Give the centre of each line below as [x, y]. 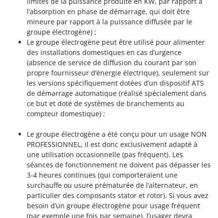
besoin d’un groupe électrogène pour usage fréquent [113, 205]
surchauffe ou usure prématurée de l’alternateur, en [112, 185]
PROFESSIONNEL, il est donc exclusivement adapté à [112, 144]
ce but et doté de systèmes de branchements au [106, 103]
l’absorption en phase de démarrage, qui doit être [108, 11]
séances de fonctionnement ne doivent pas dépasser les [119, 164]
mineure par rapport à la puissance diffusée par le [109, 21]
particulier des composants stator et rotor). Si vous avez [118, 195]
